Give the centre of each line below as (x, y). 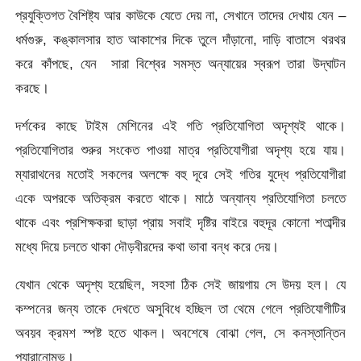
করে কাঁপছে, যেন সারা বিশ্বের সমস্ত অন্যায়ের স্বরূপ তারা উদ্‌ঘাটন (180, 63)
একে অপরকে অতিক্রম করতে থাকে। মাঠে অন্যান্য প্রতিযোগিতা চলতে (180, 198)
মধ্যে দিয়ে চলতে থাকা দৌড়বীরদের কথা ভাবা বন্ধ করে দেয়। (147, 246)
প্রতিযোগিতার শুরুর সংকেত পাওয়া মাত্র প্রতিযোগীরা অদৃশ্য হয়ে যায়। (180, 149)
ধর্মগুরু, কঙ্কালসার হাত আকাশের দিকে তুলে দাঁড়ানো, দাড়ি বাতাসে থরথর (180, 39)
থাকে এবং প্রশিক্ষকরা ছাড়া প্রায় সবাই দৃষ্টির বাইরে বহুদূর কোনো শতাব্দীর (180, 222)
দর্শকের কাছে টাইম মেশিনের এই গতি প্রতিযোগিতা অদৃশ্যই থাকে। (180, 125)
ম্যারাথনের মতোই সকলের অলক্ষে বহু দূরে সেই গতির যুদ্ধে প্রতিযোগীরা (180, 174)
